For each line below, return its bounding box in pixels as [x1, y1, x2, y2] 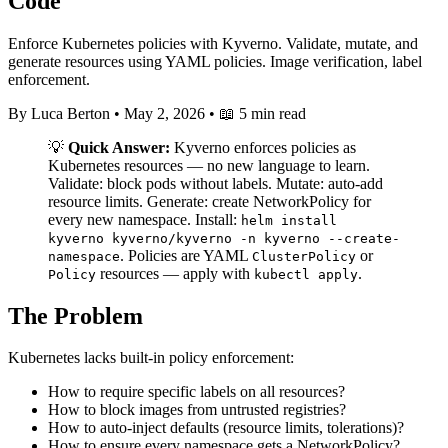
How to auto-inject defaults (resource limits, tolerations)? [48, 419, 404, 437]
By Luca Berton [8, 104, 110, 122]
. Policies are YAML [120, 246, 252, 264]
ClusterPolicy [252, 248, 356, 264]
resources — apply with [96, 264, 254, 282]
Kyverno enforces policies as [170, 138, 356, 156]
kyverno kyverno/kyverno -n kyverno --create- [48, 230, 400, 246]
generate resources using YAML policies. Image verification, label [8, 52, 422, 70]
